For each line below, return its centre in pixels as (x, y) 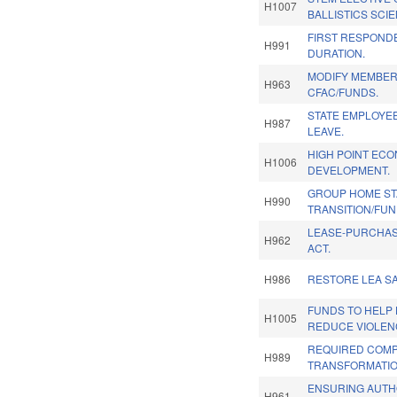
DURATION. (337, 53)
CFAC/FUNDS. (343, 92)
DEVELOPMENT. (349, 170)
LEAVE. (326, 131)
